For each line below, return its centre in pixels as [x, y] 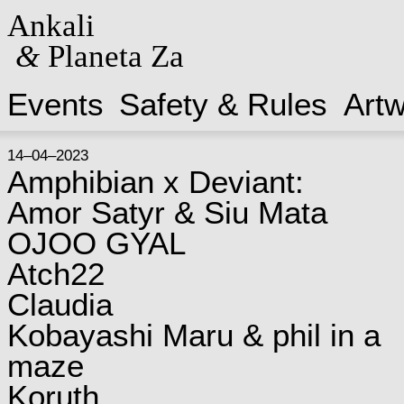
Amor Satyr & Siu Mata [167, 212]
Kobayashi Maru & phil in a [193, 335]
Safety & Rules [224, 104]
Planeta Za [111, 56]
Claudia [60, 304]
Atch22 [55, 274]
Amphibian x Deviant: [155, 182]
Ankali [50, 25]
